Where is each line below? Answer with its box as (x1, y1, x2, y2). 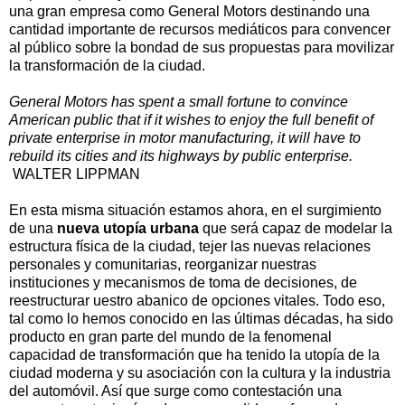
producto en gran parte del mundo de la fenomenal (9, 328, 332, 344)
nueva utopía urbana (57, 220, 199, 236)
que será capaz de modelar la (199, 220, 392, 236)
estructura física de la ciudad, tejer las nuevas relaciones (9, 238, 371, 254)
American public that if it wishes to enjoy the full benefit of (9, 111, 373, 127)
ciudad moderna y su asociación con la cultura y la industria (9, 364, 391, 381)
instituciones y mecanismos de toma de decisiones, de (9, 274, 357, 290)
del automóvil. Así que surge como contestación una (9, 382, 342, 399)
